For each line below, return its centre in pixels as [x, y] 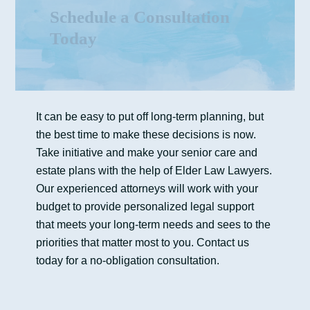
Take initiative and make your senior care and [147, 152]
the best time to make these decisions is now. [146, 134]
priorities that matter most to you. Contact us [143, 242]
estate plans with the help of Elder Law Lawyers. [154, 170]
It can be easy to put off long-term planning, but [150, 116]
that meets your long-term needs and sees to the [154, 224]
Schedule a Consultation [140, 17]
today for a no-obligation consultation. [128, 260]
